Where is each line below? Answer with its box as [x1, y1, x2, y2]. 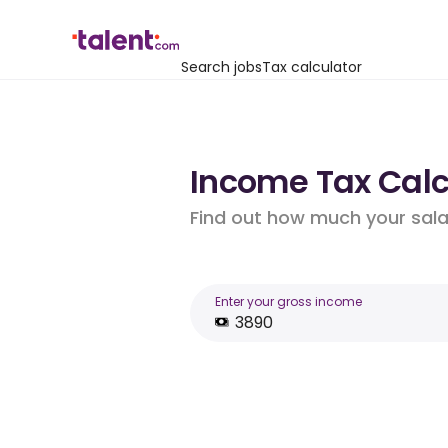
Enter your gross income [215, 293, 362, 310]
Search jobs [181, 57, 262, 77]
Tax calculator [262, 57, 362, 77]
